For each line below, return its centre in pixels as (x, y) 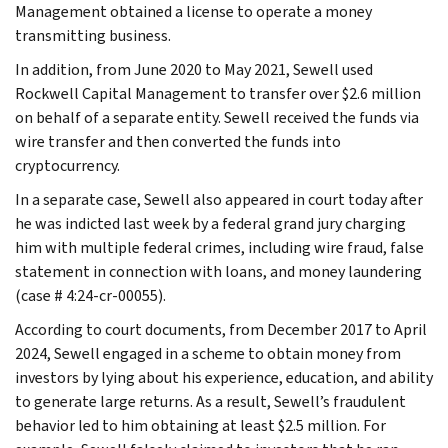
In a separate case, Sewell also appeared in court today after (219, 199)
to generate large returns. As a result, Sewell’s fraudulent (210, 401)
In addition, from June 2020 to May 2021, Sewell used (194, 69)
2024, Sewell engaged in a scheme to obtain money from (208, 353)
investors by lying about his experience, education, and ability (224, 377)
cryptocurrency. (67, 165)
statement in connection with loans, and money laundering (218, 271)
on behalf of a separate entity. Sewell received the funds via (217, 117)
